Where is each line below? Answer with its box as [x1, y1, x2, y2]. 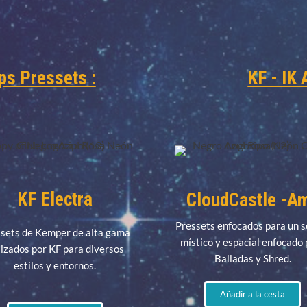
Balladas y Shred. [214, 252, 291, 265]
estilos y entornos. [14, 259, 97, 272]
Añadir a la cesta [220, 288, 286, 300]
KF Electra [17, 188, 93, 211]
